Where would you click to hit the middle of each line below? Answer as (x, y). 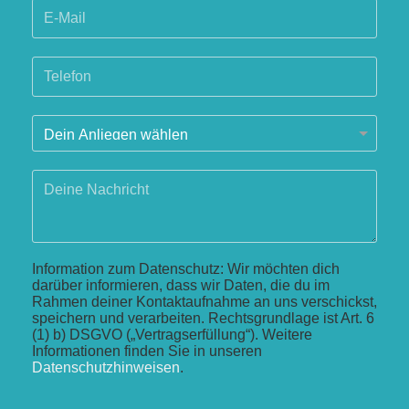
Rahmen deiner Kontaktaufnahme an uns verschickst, (204, 302)
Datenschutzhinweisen (106, 368)
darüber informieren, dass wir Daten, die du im (181, 286)
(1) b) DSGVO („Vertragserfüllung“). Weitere (172, 335)
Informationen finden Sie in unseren (147, 351)
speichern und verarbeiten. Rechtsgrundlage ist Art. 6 (203, 319)
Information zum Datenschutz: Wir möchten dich (186, 269)
